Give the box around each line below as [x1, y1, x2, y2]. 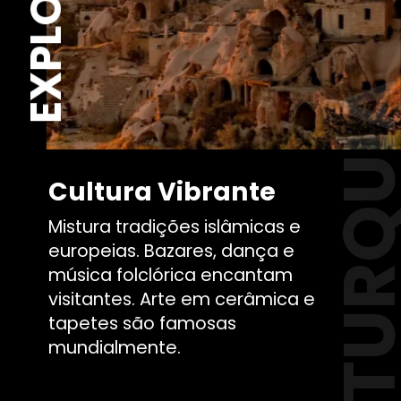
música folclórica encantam [48, 261, 294, 287]
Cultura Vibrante [48, 174, 277, 209]
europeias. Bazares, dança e [48, 237, 295, 263]
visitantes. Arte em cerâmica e [48, 286, 316, 311]
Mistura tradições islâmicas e [48, 213, 302, 239]
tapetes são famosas [48, 310, 237, 336]
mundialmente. [48, 334, 182, 360]
